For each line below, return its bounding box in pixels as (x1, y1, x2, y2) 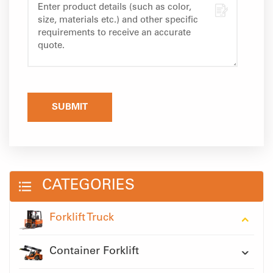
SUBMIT (52, 103, 88, 113)
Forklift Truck (49, 213, 114, 224)
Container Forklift (49, 246, 139, 258)
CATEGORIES (42, 179, 135, 194)
